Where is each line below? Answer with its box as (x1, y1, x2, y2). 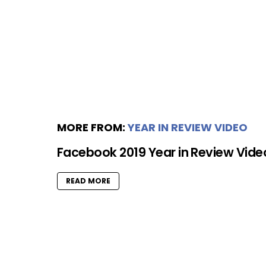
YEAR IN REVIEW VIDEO (128, 120, 248, 135)
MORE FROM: (57, 120, 128, 135)
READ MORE (66, 176, 110, 186)
